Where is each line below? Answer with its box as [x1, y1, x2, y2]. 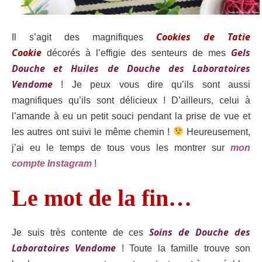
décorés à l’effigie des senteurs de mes [42, 47, 231, 58]
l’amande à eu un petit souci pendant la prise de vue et [12, 111, 250, 121]
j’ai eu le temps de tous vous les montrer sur [12, 142, 230, 153]
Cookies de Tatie [156, 30, 250, 43]
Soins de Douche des [149, 226, 251, 239]
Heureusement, [183, 126, 251, 137]
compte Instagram [12, 158, 92, 168]
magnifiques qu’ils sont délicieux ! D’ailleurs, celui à [12, 95, 250, 105]
